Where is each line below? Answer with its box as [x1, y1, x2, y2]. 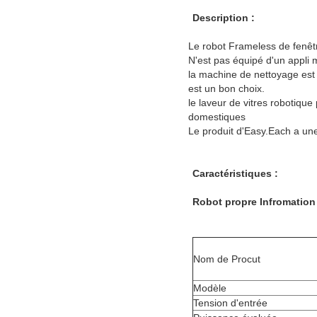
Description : [192, 12, 255, 24]
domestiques [188, 111, 246, 123]
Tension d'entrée [193, 297, 267, 309]
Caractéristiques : [192, 168, 278, 180]
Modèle [193, 282, 226, 294]
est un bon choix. [188, 83, 265, 95]
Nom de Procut [193, 253, 260, 265]
